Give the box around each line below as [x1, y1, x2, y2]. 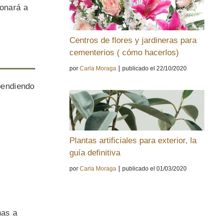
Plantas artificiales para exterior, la [69, 136, 197, 146]
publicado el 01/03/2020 [122, 165, 187, 173]
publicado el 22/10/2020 [122, 65, 187, 72]
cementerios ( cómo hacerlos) [69, 48, 179, 58]
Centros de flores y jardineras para [69, 36, 197, 45]
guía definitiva [69, 148, 120, 158]
